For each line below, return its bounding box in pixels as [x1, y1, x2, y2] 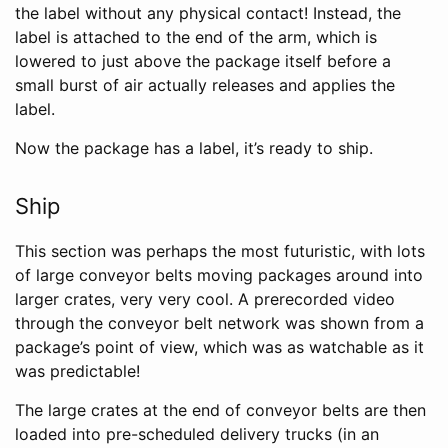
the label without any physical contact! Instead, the [15, 3, 401, 24]
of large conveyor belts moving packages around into [15, 265, 423, 286]
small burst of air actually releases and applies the [15, 75, 395, 96]
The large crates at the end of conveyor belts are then [15, 400, 426, 421]
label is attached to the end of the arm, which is [15, 27, 377, 48]
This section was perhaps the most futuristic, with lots [15, 241, 425, 262]
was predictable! [15, 361, 140, 382]
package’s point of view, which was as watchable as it [15, 337, 424, 358]
